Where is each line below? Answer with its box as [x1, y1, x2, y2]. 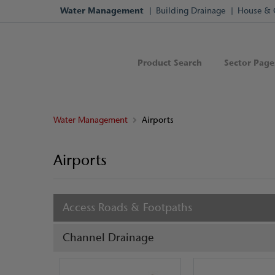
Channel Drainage [63, 230, 154, 245]
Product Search [137, 56, 202, 69]
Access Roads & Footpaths [63, 199, 192, 215]
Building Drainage [156, 5, 225, 17]
